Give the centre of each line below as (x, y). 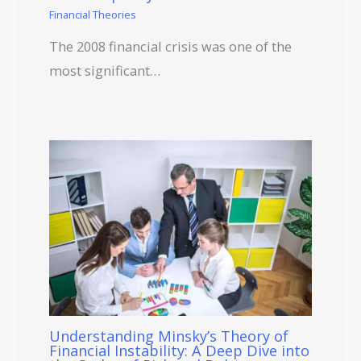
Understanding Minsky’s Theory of (169, 336)
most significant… (105, 71)
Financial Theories (93, 14)
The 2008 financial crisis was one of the (171, 47)
